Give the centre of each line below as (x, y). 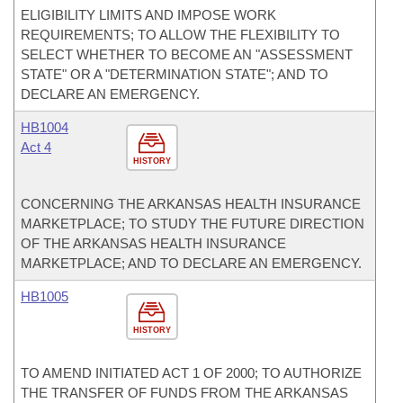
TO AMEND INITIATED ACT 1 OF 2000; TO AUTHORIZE (191, 373)
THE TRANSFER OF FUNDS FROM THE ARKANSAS (184, 393)
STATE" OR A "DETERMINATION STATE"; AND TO (175, 74)
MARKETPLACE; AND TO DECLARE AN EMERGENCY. (191, 263)
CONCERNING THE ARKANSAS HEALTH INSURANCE (191, 204)
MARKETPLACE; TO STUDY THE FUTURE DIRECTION (193, 224)
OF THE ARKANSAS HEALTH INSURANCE (153, 243)
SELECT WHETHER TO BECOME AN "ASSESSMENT (187, 54)
